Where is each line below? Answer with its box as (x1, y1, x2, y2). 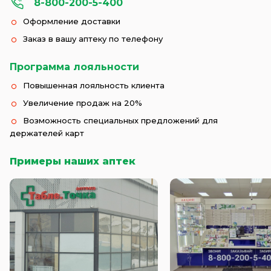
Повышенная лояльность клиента (23, 80, 165, 91)
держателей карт (10, 128, 84, 139)
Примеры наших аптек (10, 155, 135, 168)
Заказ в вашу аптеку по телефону (23, 34, 163, 44)
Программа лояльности (10, 61, 139, 73)
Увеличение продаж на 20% (23, 98, 142, 108)
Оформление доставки (23, 16, 120, 27)
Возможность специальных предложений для (23, 116, 218, 126)
